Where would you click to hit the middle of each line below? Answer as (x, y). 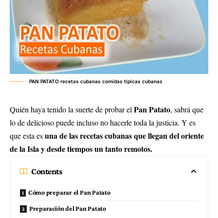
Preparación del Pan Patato (68, 209)
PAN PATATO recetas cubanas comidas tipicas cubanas (96, 82)
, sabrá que (187, 109)
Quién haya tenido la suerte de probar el (72, 109)
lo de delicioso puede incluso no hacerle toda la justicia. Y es (103, 123)
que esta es (27, 136)
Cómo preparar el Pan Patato (69, 192)
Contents (47, 172)
